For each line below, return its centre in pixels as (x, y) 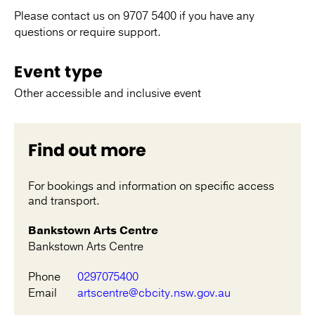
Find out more (87, 150)
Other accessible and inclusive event (108, 94)
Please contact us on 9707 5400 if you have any (134, 17)
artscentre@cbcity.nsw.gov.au (154, 294)
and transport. (64, 201)
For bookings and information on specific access (151, 187)
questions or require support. (88, 33)
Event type (58, 72)
